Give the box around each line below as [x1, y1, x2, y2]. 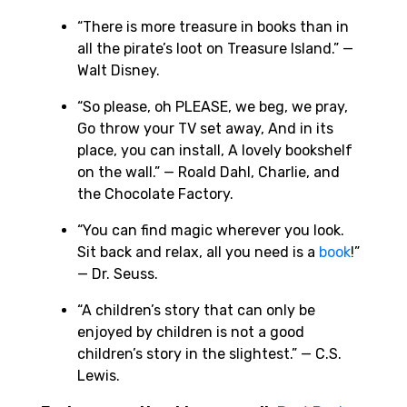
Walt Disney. [77, 62, 160, 80]
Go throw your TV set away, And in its [77, 120, 333, 138]
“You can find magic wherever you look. [77, 222, 344, 240]
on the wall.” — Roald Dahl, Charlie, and [77, 164, 340, 182]
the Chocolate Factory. [77, 185, 233, 203]
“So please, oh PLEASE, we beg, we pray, [77, 98, 348, 116]
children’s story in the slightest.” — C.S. [77, 345, 342, 363]
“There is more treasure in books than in [77, 18, 349, 36]
